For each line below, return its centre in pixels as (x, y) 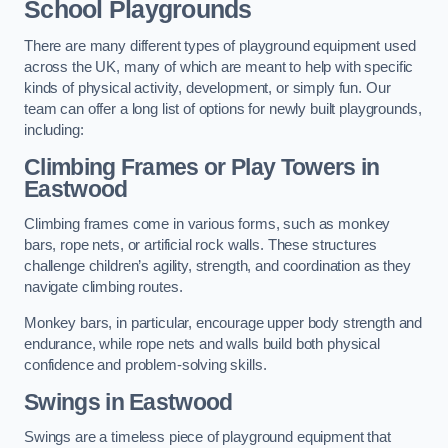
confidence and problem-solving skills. (145, 365)
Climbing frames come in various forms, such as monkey (207, 224)
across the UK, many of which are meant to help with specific (219, 67)
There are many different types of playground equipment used (220, 46)
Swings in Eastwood (128, 401)
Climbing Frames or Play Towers (190, 166)
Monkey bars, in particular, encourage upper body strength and (223, 323)
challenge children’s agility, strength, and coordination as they (217, 266)
